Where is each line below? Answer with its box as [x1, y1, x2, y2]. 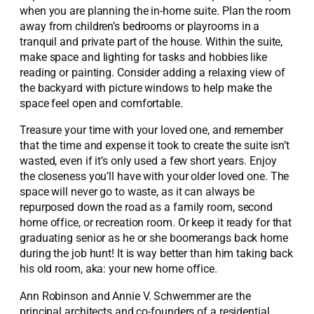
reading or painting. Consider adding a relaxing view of [20, 66, 285, 79]
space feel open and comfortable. [20, 97, 183, 110]
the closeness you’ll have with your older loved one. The [20, 170, 289, 184]
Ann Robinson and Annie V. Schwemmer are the [20, 289, 251, 303]
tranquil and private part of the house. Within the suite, [20, 35, 283, 48]
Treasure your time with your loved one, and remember [20, 123, 283, 137]
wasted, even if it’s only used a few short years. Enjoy [20, 154, 277, 168]
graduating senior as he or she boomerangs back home [20, 231, 288, 245]
